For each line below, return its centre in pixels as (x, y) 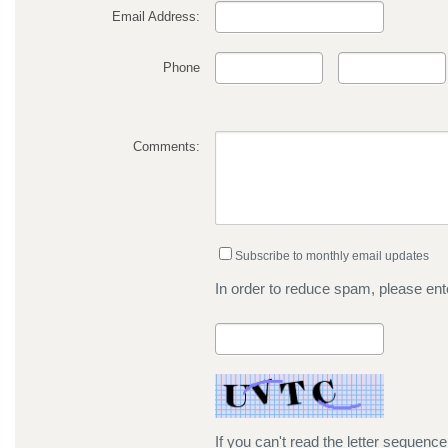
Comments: (166, 147)
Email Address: (155, 17)
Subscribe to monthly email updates (331, 256)
